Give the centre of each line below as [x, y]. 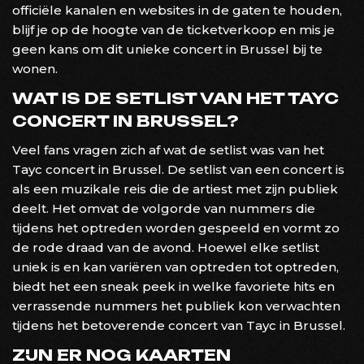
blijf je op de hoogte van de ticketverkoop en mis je [173, 29]
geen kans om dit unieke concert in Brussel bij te [167, 49]
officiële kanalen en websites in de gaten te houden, [177, 10]
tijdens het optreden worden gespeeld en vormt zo [176, 227]
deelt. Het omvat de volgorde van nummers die [164, 208]
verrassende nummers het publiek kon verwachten [176, 305]
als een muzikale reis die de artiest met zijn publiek [175, 188]
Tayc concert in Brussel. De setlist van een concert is [178, 169]
